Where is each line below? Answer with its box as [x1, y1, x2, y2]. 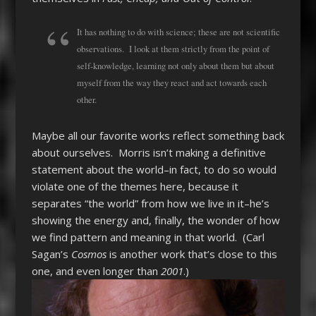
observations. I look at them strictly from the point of [76, 43, 269, 56]
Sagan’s [31, 246, 71, 261]
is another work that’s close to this [106, 246, 277, 261]
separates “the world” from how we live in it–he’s [31, 195, 269, 210]
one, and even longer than [31, 263, 161, 278]
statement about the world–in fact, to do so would [31, 162, 276, 176]
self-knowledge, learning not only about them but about [76, 60, 274, 73]
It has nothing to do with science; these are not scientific [76, 26, 280, 39]
